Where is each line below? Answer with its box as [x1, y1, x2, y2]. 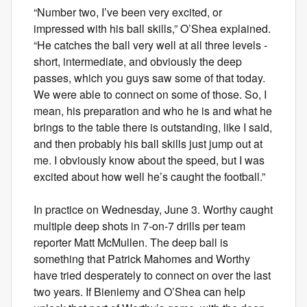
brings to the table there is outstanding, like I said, [34, 119, 272, 136]
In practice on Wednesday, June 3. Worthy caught [34, 201, 273, 218]
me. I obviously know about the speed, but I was [34, 152, 265, 169]
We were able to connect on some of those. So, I [34, 86, 267, 103]
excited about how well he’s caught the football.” [34, 169, 265, 185]
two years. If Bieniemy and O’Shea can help [34, 284, 245, 300]
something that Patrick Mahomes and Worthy [34, 251, 250, 267]
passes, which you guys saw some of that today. [34, 70, 265, 86]
